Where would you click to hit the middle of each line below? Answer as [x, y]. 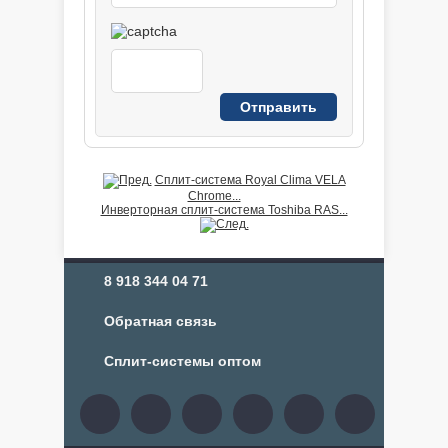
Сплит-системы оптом [182, 361]
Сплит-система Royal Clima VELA [250, 180]
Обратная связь [160, 321]
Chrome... [214, 196]
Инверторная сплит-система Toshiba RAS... [224, 210]
